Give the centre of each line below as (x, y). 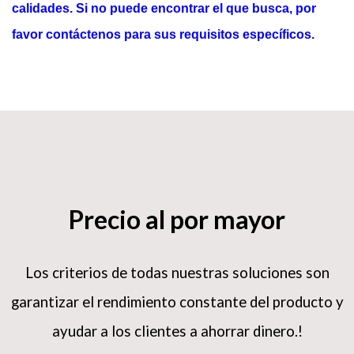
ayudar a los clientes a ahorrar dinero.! (177, 339)
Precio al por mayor (177, 227)
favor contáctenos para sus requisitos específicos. (163, 42)
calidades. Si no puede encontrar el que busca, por (164, 16)
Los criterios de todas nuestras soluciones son (177, 280)
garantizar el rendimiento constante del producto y (177, 309)
